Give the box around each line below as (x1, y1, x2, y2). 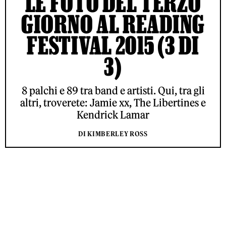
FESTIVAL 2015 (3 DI (27, 31, 199, 59)
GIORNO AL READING (21, 10, 205, 38)
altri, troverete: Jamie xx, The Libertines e (20, 96, 206, 109)
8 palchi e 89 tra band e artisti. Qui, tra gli (21, 84, 205, 97)
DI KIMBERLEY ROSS (78, 130, 148, 138)
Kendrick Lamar (77, 108, 149, 121)
